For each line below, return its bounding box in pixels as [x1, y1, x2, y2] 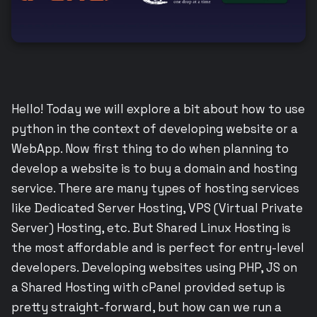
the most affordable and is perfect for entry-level [11, 239, 304, 255]
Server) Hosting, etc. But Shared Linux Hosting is [11, 219, 291, 236]
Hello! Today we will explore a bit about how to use [11, 100, 305, 117]
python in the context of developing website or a [11, 120, 298, 137]
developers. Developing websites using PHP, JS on [11, 259, 297, 275]
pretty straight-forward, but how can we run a [11, 299, 282, 315]
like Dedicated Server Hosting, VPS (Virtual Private [11, 200, 303, 216]
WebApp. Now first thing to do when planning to [11, 140, 289, 156]
